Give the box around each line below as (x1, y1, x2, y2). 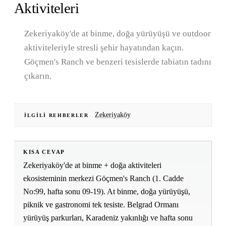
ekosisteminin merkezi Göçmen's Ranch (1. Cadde (23, 173, 184, 183)
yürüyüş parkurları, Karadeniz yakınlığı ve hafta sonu (23, 212, 193, 222)
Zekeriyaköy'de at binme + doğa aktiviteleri (23, 160, 161, 170)
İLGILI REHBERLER (24, 112, 89, 118)
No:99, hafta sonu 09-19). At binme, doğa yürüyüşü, (23, 186, 190, 196)
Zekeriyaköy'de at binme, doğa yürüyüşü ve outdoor (24, 28, 211, 38)
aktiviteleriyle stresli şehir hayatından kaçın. (24, 42, 184, 52)
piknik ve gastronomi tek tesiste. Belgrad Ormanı (23, 199, 179, 209)
